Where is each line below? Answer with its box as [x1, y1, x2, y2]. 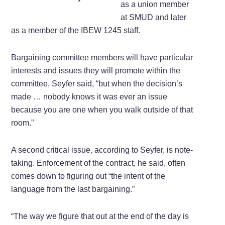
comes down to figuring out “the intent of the [11, 172, 166, 181]
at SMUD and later [121, 13, 187, 22]
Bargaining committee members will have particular [11, 53, 193, 62]
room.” [11, 119, 34, 128]
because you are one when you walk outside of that [11, 105, 193, 115]
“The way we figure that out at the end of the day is [11, 212, 189, 221]
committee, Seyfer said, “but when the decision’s [11, 79, 183, 88]
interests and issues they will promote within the [11, 66, 181, 75]
